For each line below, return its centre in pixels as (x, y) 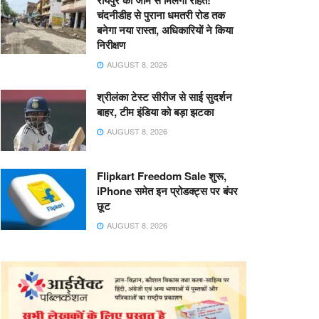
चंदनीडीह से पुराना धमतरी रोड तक (161, 15)
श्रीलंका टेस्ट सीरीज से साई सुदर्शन (164, 97)
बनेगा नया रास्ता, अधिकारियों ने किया (165, 30)
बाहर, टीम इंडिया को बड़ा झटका (155, 112)
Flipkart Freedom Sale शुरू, (162, 176)
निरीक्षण (111, 45)
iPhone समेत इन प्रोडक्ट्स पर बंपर (167, 191)
